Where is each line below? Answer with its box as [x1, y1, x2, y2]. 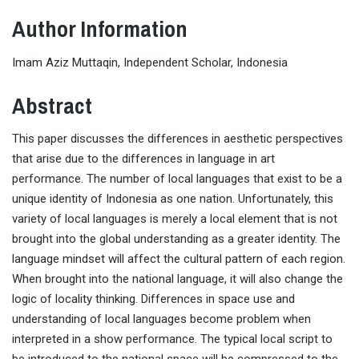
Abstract [12, 90, 92, 121]
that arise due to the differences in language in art [12, 151, 275, 167]
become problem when [190, 312, 311, 327]
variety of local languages [12, 212, 150, 227]
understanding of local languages [12, 312, 190, 327]
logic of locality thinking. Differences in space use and [12, 292, 295, 307]
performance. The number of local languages [12, 171, 253, 187]
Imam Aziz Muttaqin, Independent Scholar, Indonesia [12, 54, 288, 70]
